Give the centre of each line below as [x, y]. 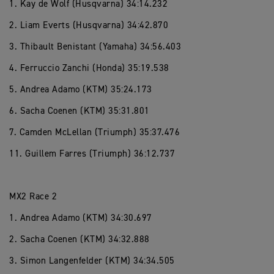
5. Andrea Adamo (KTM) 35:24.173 [81, 90]
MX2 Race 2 [33, 197]
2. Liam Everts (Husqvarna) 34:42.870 [89, 25]
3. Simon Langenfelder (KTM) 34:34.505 [92, 261]
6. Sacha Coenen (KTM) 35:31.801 [80, 111]
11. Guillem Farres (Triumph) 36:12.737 [92, 154]
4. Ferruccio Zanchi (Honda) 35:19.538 [89, 68]
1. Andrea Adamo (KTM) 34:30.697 [81, 218]
